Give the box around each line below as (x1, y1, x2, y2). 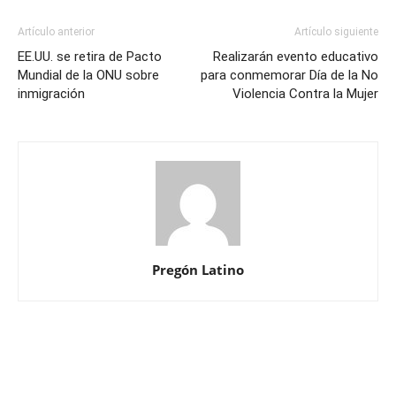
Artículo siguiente (294, 26, 378, 39)
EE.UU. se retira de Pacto (18, 49, 162, 65)
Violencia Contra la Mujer (232, 86, 378, 103)
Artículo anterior (18, 26, 95, 39)
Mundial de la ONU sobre (18, 67, 159, 84)
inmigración (18, 86, 85, 103)
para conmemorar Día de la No (201, 67, 378, 84)
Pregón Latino (152, 261, 244, 279)
